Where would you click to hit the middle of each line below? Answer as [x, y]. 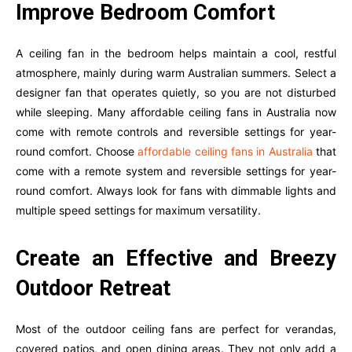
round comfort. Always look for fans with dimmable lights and [176, 191]
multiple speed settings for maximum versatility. [140, 210]
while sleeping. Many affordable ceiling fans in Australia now [176, 112]
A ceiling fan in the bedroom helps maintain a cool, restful [176, 53]
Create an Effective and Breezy [176, 258]
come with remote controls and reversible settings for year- [176, 132]
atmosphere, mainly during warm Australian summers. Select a [176, 73]
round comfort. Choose [77, 151]
